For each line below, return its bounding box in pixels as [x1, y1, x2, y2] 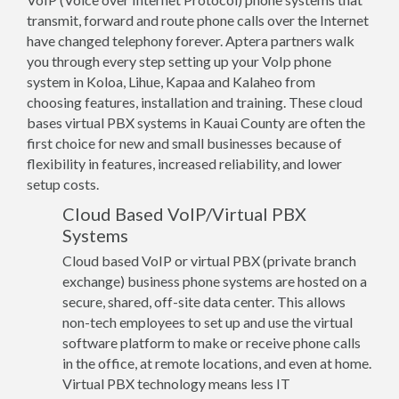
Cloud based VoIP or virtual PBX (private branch [62, 252, 356, 269]
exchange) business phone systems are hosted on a [62, 273, 367, 289]
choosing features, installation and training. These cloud [27, 94, 362, 110]
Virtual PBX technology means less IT [62, 375, 290, 392]
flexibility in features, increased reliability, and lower [27, 155, 342, 172]
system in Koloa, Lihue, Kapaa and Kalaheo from [27, 73, 315, 90]
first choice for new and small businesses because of [27, 134, 342, 151]
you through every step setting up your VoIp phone [27, 53, 331, 69]
